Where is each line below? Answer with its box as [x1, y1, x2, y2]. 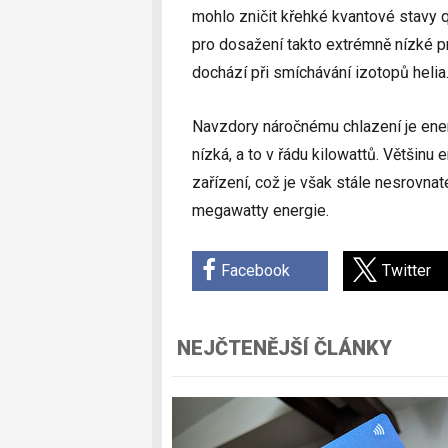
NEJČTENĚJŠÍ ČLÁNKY [177, 336, 392, 361]
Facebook [221, 261, 290, 281]
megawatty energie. [192, 201, 329, 221]
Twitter [382, 261, 431, 281]
